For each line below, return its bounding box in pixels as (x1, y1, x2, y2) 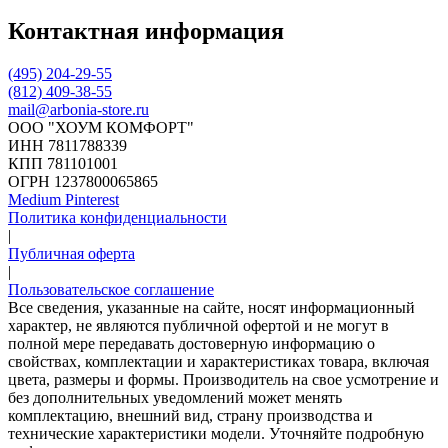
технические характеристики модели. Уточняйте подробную (8, 425, 424, 443)
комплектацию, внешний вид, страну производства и (8, 407, 373, 425)
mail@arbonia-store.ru (8, 101, 149, 119)
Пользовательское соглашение (8, 281, 214, 299)
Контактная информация (8, 18, 284, 45)
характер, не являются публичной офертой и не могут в (8, 317, 389, 335)
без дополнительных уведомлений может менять (8, 389, 342, 407)
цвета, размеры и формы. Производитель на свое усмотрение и (8, 371, 439, 389)
